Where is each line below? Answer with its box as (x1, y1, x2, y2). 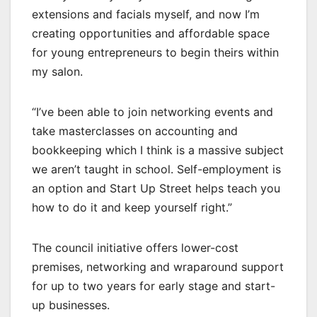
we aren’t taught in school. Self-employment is (32, 162, 281, 177)
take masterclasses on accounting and (32, 124, 238, 139)
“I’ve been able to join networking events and (32, 105, 273, 120)
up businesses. (32, 298, 110, 313)
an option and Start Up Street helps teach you (32, 181, 280, 196)
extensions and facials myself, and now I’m (32, 7, 260, 22)
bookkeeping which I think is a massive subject (32, 143, 284, 158)
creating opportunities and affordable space (32, 26, 270, 41)
